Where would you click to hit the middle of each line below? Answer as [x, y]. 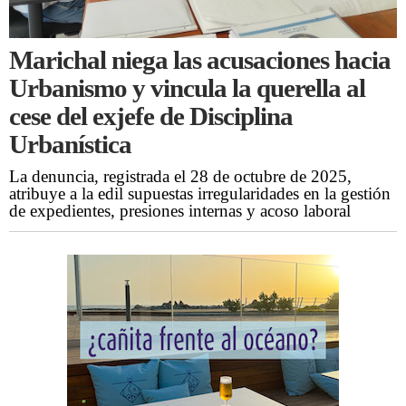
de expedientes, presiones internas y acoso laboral [180, 211]
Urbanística [70, 145]
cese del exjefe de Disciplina [151, 116]
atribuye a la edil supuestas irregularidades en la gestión [200, 194]
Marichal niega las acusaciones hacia [200, 60]
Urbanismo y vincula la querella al [187, 88]
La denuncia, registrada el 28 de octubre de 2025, [180, 177]
